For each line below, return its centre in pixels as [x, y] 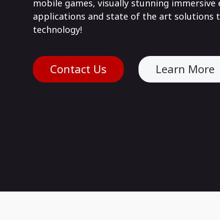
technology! [59, 29]
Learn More [185, 69]
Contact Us [78, 69]
